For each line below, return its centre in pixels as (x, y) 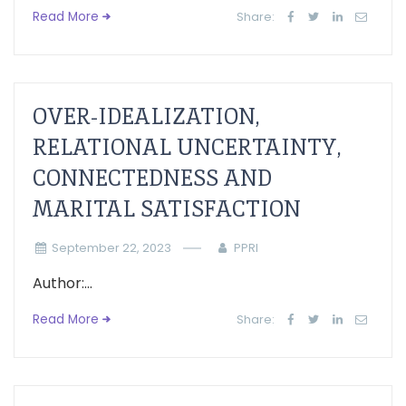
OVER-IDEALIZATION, (146, 116)
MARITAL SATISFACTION (167, 209)
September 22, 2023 (111, 248)
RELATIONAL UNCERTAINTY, (187, 147)
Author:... (63, 283)
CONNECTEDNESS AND (152, 178)
